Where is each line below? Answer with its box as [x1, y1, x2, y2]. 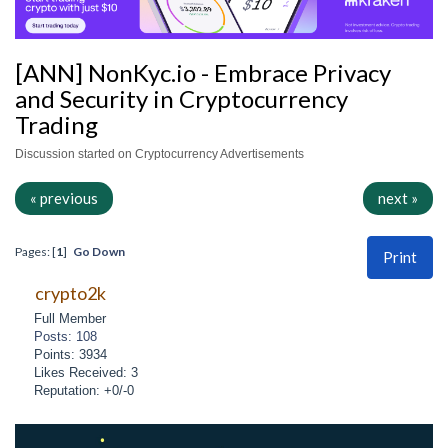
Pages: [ [15, 244, 56, 260]
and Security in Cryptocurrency [15, 83, 348, 113]
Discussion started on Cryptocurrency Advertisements [15, 147, 304, 162]
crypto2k [34, 281, 106, 304]
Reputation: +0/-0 [34, 382, 135, 398]
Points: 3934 [34, 346, 108, 362]
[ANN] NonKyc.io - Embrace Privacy [15, 57, 391, 87]
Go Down [73, 244, 125, 260]
